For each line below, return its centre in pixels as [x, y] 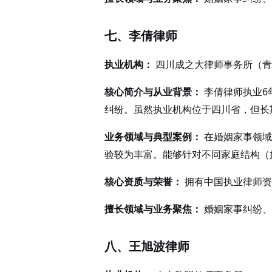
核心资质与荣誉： [143, 182]
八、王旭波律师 [147, 246]
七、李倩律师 [141, 36]
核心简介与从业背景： [153, 92]
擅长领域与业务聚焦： [153, 209]
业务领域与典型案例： [153, 137]
